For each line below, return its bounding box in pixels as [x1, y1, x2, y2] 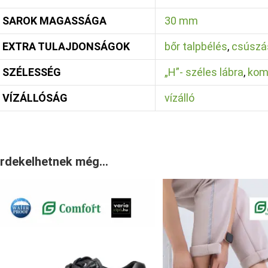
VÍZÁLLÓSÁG [2, 92, 68, 104]
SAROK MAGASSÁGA [2, 14, 106, 27]
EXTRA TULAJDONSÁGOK [2, 40, 130, 53]
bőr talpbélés [164, 40, 227, 53]
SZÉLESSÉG [2, 66, 61, 78]
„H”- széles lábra [164, 66, 243, 78]
